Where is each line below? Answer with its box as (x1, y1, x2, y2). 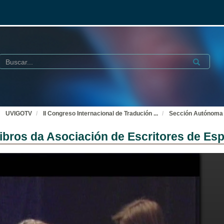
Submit (189, 56, 213, 64)
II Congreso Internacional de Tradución (43, 110, 153, 117)
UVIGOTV (5, 110, 32, 117)
